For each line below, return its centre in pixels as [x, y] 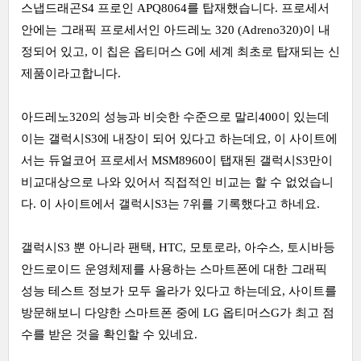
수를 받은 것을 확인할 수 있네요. [111, 334]
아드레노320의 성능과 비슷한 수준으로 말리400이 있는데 [175, 116]
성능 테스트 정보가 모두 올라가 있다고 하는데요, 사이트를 [179, 290]
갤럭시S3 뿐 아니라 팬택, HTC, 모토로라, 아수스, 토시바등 [178, 247]
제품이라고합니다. [71, 73]
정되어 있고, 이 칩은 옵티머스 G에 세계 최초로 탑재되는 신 [180, 51]
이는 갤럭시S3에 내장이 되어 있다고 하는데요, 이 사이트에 [179, 138]
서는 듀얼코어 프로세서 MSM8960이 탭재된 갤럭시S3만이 [177, 160]
